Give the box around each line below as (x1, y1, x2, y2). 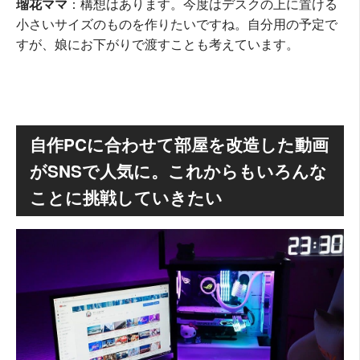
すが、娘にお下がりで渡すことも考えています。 (16, 35, 299, 54)
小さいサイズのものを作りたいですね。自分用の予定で (16, 14, 337, 34)
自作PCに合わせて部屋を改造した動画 (30, 133, 329, 157)
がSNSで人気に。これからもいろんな (30, 159, 327, 183)
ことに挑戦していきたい (30, 186, 223, 210)
